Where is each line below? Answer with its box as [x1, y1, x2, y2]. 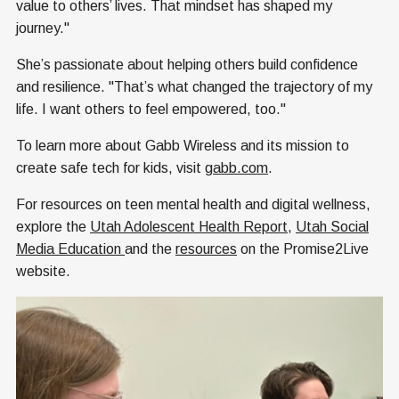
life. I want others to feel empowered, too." [16, 102, 286, 118]
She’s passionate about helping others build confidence [16, 57, 358, 73]
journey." [16, 20, 69, 37]
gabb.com [205, 160, 268, 176]
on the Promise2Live [237, 241, 369, 257]
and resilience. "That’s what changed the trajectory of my [16, 79, 372, 95]
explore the [16, 219, 90, 235]
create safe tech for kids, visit [16, 160, 205, 176]
